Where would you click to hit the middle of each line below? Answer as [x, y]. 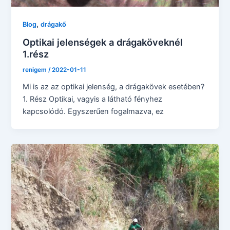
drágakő [54, 25]
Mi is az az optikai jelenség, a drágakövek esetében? [114, 87]
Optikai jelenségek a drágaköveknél [103, 42]
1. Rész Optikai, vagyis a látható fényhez [93, 99]
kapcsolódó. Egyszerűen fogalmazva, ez [93, 111]
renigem [36, 70]
